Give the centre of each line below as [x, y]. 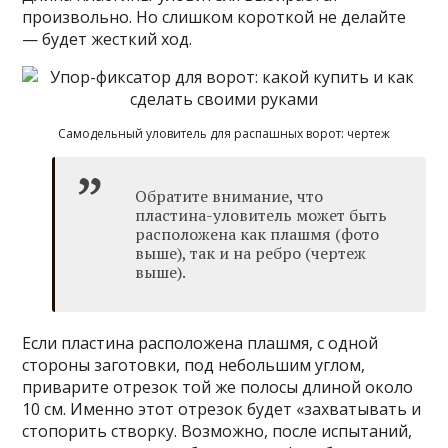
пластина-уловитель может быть [261, 214]
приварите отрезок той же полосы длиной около [218, 386]
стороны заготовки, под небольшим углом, [194, 364]
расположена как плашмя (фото [257, 233]
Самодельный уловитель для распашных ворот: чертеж [224, 133]
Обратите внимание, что [229, 195]
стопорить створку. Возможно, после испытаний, [217, 430]
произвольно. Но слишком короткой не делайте [214, 16]
